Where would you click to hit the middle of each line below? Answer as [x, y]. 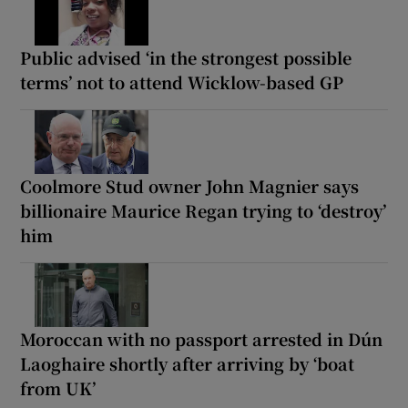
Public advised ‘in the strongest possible [186, 57]
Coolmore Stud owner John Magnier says [190, 185]
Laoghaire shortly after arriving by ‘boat [188, 363]
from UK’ [58, 388]
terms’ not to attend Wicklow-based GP [182, 82]
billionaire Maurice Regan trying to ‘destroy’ [204, 210]
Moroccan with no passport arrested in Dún [202, 338]
